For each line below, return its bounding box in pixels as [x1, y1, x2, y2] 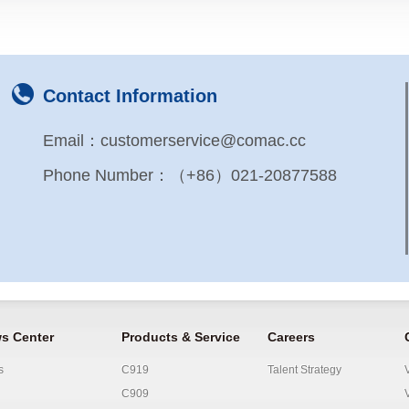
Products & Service [121, 330, 240, 344]
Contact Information [43, 86, 217, 106]
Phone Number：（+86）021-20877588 [43, 166, 337, 184]
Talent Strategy [267, 363, 341, 376]
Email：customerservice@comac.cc [43, 131, 306, 150]
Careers [267, 330, 315, 344]
